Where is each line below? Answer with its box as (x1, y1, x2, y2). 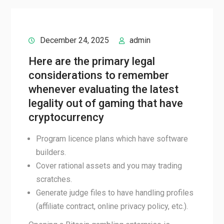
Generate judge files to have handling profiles (35, 188, 193, 197)
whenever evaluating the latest (28, 83, 178, 95)
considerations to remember (28, 69, 169, 81)
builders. (35, 147, 66, 157)
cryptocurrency (28, 111, 104, 123)
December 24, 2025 (39, 35, 109, 45)
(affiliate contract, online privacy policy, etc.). (35, 201, 188, 211)
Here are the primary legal (28, 55, 155, 67)
